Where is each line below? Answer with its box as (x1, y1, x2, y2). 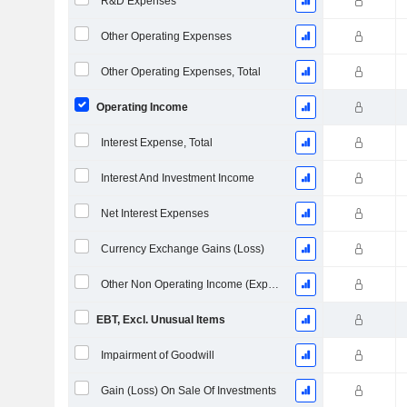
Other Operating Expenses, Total (100, 65, 261, 78)
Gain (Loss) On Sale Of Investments (100, 384, 276, 397)
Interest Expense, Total (100, 136, 213, 149)
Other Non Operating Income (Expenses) (267, 278, 279, 291)
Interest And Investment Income (100, 172, 254, 184)
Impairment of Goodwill (100, 349, 214, 362)
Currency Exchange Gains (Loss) (100, 243, 264, 255)
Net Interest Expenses (100, 207, 209, 220)
